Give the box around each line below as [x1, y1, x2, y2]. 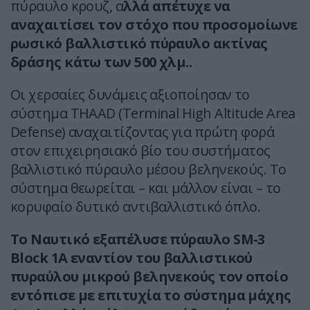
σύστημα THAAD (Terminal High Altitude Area [10, 104, 295, 123]
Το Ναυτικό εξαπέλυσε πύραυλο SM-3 [10, 230, 265, 249]
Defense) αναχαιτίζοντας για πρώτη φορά [10, 122, 275, 142]
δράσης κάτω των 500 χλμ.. [10, 53, 192, 72]
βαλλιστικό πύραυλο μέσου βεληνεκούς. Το [10, 160, 286, 179]
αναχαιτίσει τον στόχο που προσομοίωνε [10, 15, 298, 35]
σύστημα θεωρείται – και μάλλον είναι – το [10, 179, 281, 198]
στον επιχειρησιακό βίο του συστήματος [10, 141, 271, 161]
